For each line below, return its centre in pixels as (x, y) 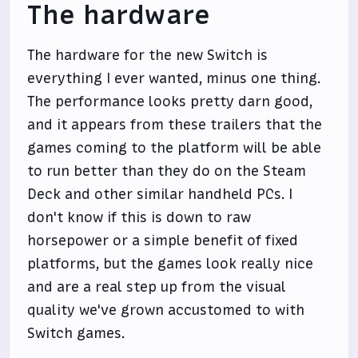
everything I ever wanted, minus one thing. (174, 78)
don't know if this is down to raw (139, 217)
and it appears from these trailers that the (175, 125)
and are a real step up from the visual (157, 287)
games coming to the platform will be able (175, 148)
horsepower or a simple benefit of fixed (163, 241)
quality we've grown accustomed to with (166, 310)
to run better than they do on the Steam (167, 171)
